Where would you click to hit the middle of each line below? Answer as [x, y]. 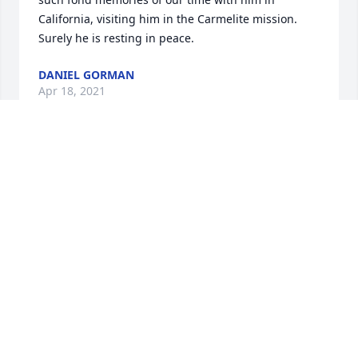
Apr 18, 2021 [72, 91]
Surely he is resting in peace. [116, 38]
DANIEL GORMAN [86, 75]
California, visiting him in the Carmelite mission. [168, 19]
